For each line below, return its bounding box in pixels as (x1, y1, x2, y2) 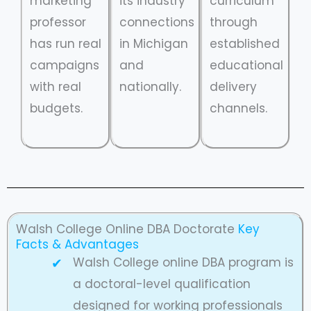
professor (30, 14, 86, 31)
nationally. (119, 78, 182, 96)
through (209, 14, 258, 31)
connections (119, 14, 195, 31)
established (209, 35, 280, 53)
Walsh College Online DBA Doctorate (16, 221, 238, 238)
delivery (209, 78, 257, 96)
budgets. (30, 100, 83, 117)
